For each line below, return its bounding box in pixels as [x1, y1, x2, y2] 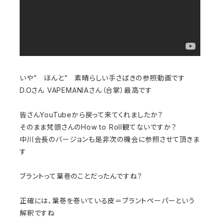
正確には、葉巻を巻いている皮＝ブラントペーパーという [20, 196, 195, 205]
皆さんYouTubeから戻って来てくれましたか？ [20, 110, 164, 119]
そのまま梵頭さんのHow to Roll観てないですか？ [20, 123, 177, 131]
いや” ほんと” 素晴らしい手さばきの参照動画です [20, 74, 185, 82]
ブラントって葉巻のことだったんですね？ [20, 172, 143, 180]
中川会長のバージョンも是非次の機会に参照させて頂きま [20, 135, 200, 143]
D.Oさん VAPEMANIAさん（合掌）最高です [20, 86, 153, 94]
